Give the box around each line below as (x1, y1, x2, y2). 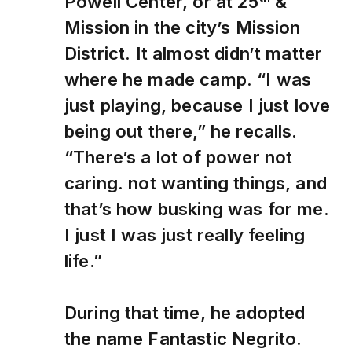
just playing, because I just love (64, 94, 331, 116)
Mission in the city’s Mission (64, 16, 301, 38)
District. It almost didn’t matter (64, 42, 323, 64)
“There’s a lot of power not (64, 146, 293, 168)
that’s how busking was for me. (64, 198, 329, 220)
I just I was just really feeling (64, 224, 306, 246)
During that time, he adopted (64, 302, 306, 324)
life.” (64, 250, 102, 272)
